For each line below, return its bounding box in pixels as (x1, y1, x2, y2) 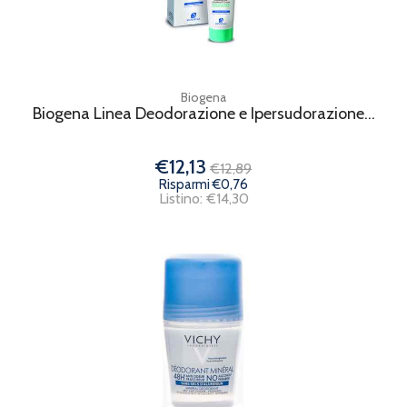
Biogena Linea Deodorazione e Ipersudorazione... (32, 103, 375, 124)
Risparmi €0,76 (159, 175, 248, 193)
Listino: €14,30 (158, 189, 249, 207)
